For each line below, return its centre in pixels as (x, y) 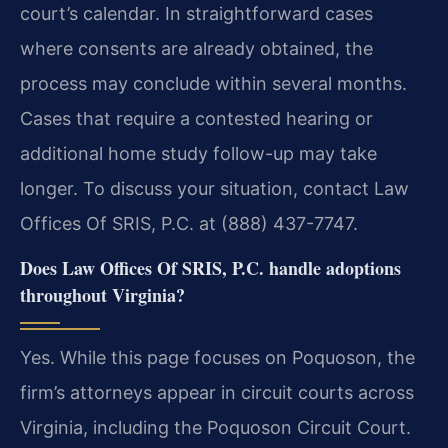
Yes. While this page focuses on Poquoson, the (217, 358)
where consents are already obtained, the (196, 49)
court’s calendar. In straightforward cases (196, 14)
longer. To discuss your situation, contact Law (214, 189)
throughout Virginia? (102, 295)
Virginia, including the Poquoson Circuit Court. (215, 428)
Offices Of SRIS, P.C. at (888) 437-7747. (189, 224)
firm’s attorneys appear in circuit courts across (217, 393)
